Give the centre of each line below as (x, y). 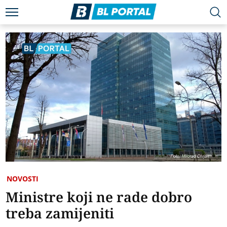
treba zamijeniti (60, 213)
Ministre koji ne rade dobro (99, 197)
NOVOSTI (23, 179)
